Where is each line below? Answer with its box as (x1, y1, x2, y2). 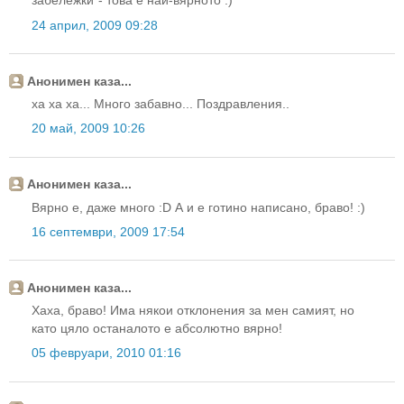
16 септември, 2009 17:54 (32, 224, 185, 239)
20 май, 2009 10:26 (32, 121, 145, 136)
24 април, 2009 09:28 (32, 17, 158, 32)
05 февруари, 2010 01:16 (32, 345, 181, 361)
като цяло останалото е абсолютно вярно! (32, 321, 282, 336)
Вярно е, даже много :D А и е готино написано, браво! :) (32, 199, 365, 215)
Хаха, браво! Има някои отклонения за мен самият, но (32, 303, 354, 318)
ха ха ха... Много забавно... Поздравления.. (32, 96, 289, 111)
